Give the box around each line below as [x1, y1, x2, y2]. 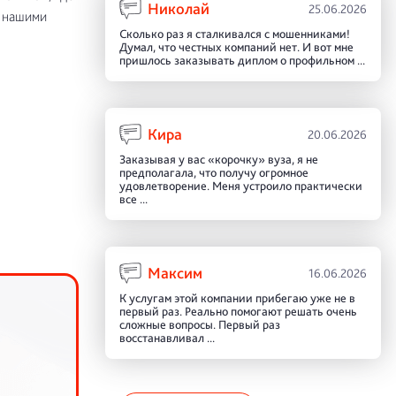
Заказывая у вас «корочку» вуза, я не [118, 151, 318, 166]
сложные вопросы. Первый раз [118, 316, 280, 331]
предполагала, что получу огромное [118, 164, 308, 179]
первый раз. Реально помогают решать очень [118, 303, 357, 318]
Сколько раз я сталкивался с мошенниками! [118, 26, 350, 41]
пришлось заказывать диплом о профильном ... [118, 52, 365, 67]
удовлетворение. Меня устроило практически [118, 178, 362, 193]
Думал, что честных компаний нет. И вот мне [118, 39, 354, 54]
